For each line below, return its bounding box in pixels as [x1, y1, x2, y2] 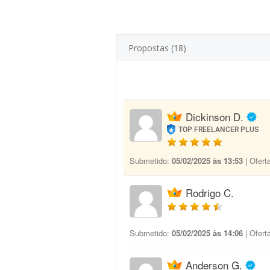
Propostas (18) [128, 42, 186, 54]
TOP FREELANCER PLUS [178, 125, 259, 134]
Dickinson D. [186, 109, 243, 124]
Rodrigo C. [186, 185, 234, 200]
